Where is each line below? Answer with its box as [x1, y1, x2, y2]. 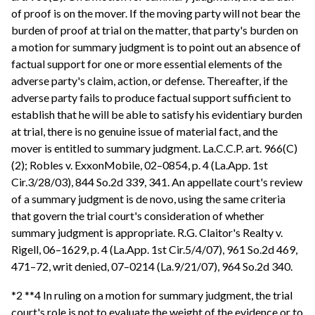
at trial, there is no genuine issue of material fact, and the [11, 124, 278, 138]
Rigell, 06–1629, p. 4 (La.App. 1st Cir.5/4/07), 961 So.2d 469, [11, 242, 297, 256]
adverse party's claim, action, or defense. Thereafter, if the [11, 73, 288, 87]
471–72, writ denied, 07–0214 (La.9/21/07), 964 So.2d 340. [11, 259, 292, 273]
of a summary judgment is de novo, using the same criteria [11, 191, 285, 205]
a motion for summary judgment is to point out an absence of [11, 39, 301, 53]
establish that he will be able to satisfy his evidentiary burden [11, 107, 302, 121]
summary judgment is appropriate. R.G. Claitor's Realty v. [11, 225, 283, 239]
